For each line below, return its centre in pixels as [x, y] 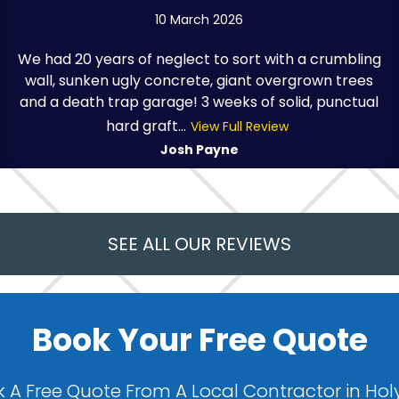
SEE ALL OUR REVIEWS [199, 244]
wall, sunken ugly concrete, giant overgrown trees [199, 80]
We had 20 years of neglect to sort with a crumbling [199, 59]
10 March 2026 [199, 19]
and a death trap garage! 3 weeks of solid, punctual [199, 102]
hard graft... [146, 126]
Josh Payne [199, 149]
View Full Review [239, 126]
